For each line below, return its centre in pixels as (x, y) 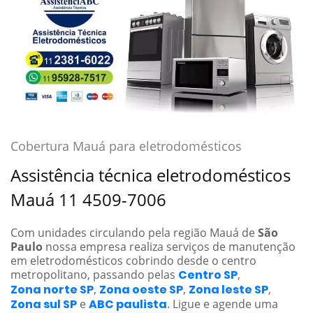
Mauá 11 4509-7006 (88, 199)
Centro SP (208, 275)
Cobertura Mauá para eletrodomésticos (126, 146)
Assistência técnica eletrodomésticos (151, 175)
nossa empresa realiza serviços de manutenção (169, 246)
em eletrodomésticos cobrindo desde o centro (133, 260)
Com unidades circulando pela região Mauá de (134, 232)
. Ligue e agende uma (223, 304)
